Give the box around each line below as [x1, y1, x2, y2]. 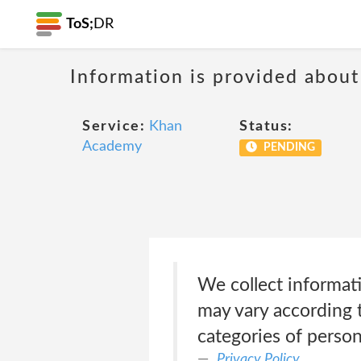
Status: [239, 119, 293, 134]
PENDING [260, 142, 315, 153]
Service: [82, 119, 145, 134]
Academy [82, 139, 142, 154]
